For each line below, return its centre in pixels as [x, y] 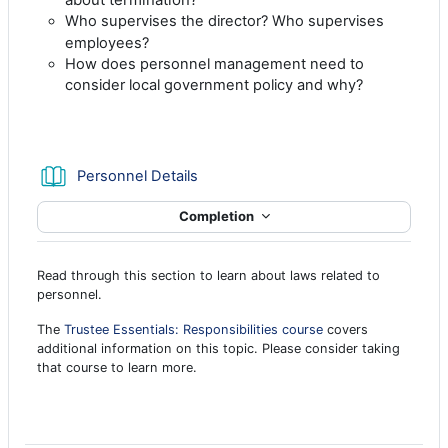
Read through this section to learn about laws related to [208, 275]
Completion [217, 216]
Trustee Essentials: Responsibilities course [193, 329]
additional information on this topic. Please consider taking [218, 348]
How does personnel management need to [214, 63]
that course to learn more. [117, 367]
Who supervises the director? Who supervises [224, 20]
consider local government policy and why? [216, 84]
